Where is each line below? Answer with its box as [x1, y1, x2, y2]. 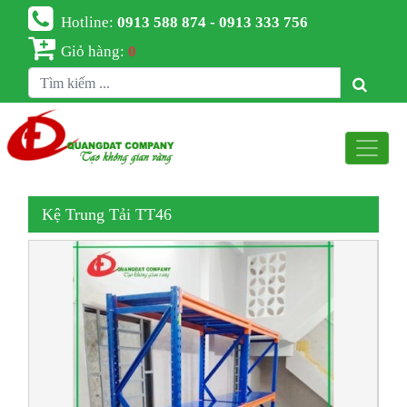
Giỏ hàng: [61, 42, 129, 58]
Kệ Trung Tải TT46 [42, 206, 173, 223]
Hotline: [61, 13, 118, 29]
